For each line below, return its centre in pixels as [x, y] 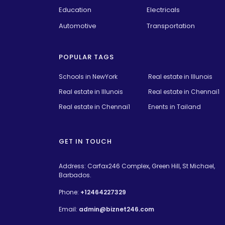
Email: [69, 209]
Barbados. [75, 175]
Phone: [70, 192]
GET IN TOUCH [85, 141]
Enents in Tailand [174, 106]
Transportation [171, 26]
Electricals [163, 10]
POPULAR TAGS [86, 57]
